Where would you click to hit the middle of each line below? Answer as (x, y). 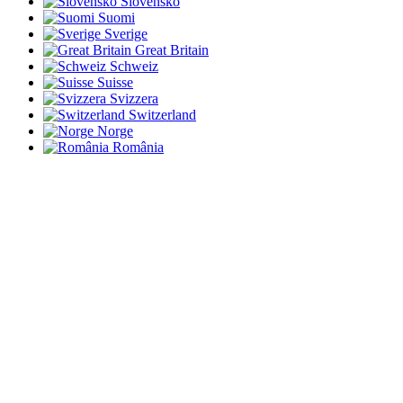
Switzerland (162, 114)
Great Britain (172, 49)
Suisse (115, 82)
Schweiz (134, 66)
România (138, 147)
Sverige (126, 33)
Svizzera (134, 98)
